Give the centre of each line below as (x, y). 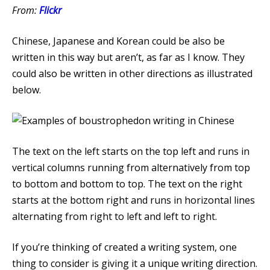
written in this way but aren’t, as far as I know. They (128, 57)
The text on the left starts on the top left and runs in (131, 151)
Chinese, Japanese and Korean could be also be (118, 41)
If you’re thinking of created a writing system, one (124, 247)
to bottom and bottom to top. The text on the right (127, 184)
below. (27, 89)
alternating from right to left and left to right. (115, 216)
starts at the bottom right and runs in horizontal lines (133, 200)
